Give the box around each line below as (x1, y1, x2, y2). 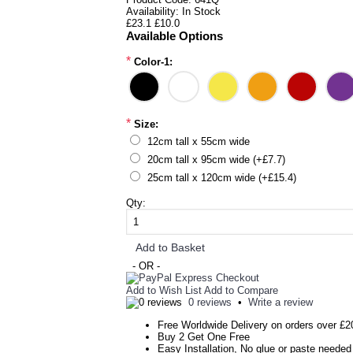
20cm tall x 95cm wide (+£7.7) (147, 154, 285, 165)
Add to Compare (204, 284, 278, 296)
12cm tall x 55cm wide (147, 136, 250, 147)
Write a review (248, 296, 313, 308)
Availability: (126, 6, 179, 17)
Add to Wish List (126, 284, 202, 296)
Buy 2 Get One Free (158, 331, 250, 343)
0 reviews (188, 296, 232, 308)
